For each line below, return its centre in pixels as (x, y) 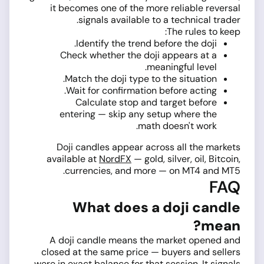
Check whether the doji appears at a (138, 55)
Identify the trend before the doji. (146, 44)
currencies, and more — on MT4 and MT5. (153, 171)
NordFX (115, 159)
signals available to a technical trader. (159, 20)
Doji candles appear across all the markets (148, 147)
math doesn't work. (177, 126)
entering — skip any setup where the (138, 114)
